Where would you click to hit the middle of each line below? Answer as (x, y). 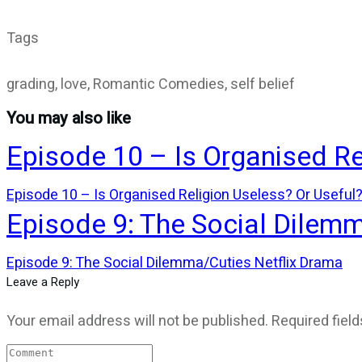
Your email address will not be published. (137, 321)
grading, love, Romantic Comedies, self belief (151, 84)
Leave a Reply (43, 282)
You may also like (69, 118)
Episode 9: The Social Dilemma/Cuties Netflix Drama (175, 263)
